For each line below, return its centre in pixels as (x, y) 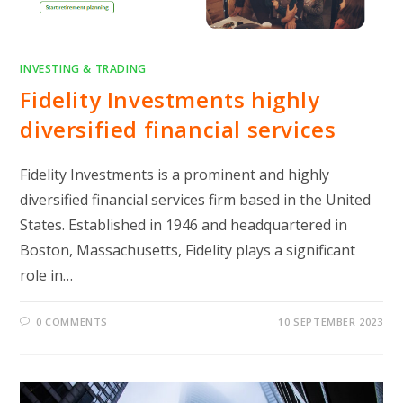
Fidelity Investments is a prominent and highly (175, 175)
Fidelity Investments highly (170, 100)
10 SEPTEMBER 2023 (331, 322)
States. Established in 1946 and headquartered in (184, 225)
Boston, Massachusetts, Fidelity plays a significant (188, 251)
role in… (47, 276)
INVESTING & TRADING (83, 69)
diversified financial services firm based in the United (196, 200)
